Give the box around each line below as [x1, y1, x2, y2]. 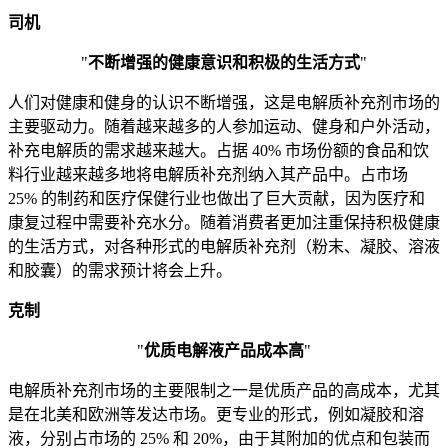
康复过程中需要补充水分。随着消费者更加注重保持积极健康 [8, 214, 440, 232]
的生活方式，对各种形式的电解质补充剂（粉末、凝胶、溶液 [8, 238, 440, 256]
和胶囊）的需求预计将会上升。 [8, 262, 232, 280]
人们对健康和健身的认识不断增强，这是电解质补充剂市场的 [8, 94, 440, 112]
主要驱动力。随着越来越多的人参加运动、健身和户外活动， [8, 118, 440, 136]
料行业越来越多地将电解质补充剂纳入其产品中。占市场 [8, 166, 408, 184]
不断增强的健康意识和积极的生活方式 [88, 54, 360, 72]
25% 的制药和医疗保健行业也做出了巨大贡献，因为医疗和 [8, 190, 425, 208]
